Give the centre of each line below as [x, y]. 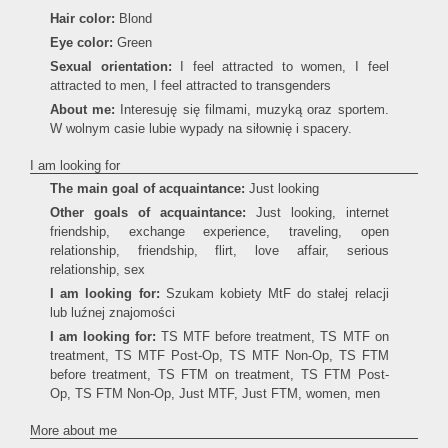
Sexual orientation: [111, 66]
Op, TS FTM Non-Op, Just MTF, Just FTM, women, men [215, 393]
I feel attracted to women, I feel [280, 66]
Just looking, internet [317, 212]
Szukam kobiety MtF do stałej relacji [277, 293]
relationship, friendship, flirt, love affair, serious [219, 250]
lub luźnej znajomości [112, 312]
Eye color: [81, 42]
